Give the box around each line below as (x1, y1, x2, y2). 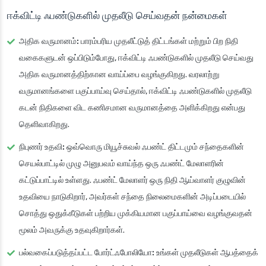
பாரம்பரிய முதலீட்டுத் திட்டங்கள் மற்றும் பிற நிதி (79, 36, 238, 47)
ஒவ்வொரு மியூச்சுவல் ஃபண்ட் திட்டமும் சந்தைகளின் (65, 142, 244, 153)
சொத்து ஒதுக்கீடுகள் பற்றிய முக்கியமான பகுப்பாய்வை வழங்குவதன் (19, 208, 252, 219)
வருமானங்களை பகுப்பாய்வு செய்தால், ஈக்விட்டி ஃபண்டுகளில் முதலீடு (19, 86, 252, 97)
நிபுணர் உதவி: (19, 142, 65, 153)
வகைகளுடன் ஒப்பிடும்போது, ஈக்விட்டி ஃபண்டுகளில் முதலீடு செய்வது (19, 53, 254, 64)
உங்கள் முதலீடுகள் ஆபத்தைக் (154, 248, 258, 258)
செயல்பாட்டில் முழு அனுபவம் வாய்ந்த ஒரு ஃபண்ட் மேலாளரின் (19, 159, 224, 169)
